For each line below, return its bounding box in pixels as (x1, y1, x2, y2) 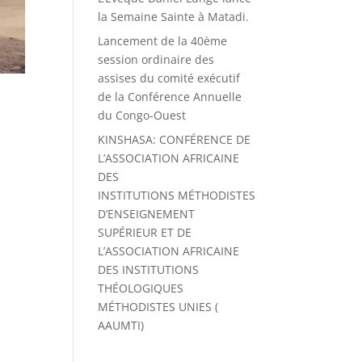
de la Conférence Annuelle (97, 89, 242, 104)
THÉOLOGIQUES (97, 280, 183, 296)
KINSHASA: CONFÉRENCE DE (97, 132, 250, 147)
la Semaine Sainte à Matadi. (97, 9, 249, 24)
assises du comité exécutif (97, 70, 240, 86)
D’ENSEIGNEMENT (97, 206, 195, 221)
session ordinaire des (97, 52, 214, 67)
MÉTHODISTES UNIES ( (97, 299, 218, 314)
